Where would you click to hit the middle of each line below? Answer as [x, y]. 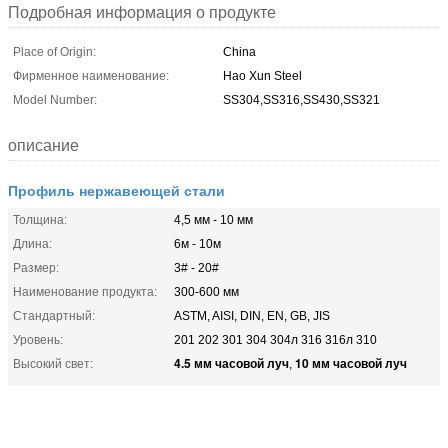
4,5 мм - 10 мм [213, 219]
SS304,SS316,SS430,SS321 [301, 99]
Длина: [32, 243]
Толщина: [40, 219]
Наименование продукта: [85, 291]
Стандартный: [54, 315]
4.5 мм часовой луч [231, 362]
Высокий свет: [53, 363]
